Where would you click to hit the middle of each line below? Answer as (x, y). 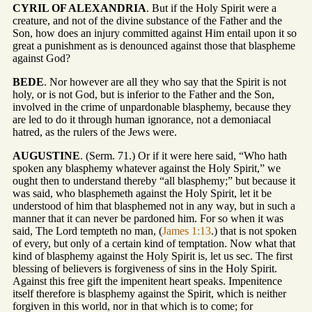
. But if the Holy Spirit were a (211, 8)
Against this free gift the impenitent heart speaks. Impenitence (147, 281)
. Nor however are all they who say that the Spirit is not (165, 82)
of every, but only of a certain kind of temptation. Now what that (154, 244)
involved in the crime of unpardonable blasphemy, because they (152, 107)
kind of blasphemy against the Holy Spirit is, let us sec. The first (153, 256)
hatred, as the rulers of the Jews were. (95, 132)
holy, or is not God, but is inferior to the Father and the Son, (143, 95)
